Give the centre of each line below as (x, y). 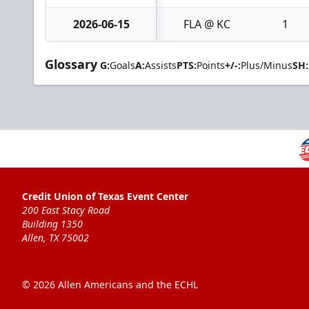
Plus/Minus (267, 65)
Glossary (71, 64)
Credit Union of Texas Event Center (105, 197)
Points (211, 65)
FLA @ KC (207, 24)
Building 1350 (52, 224)
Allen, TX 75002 (56, 238)
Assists (161, 65)
